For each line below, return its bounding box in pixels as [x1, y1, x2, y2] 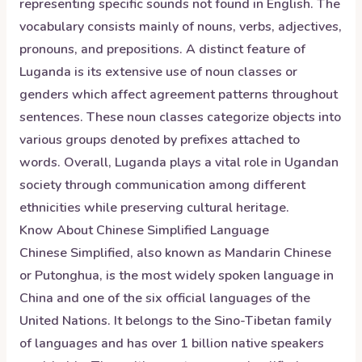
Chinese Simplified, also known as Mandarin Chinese [19, 244, 331, 262]
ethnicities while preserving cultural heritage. [19, 199, 289, 217]
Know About [19, 221, 96, 239]
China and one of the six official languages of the [19, 289, 310, 307]
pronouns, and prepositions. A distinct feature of [19, 40, 305, 58]
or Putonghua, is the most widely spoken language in [19, 267, 334, 284]
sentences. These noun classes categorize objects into [19, 108, 341, 126]
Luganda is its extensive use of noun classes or [19, 63, 297, 81]
